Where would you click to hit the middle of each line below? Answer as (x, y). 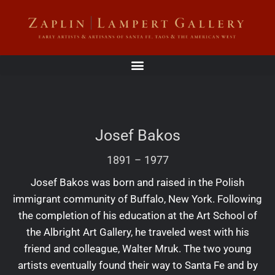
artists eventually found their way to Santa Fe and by (137, 265)
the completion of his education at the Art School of (137, 215)
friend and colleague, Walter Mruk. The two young (137, 248)
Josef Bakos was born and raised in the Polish (137, 182)
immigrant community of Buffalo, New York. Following (137, 199)
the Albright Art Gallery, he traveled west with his (137, 232)
